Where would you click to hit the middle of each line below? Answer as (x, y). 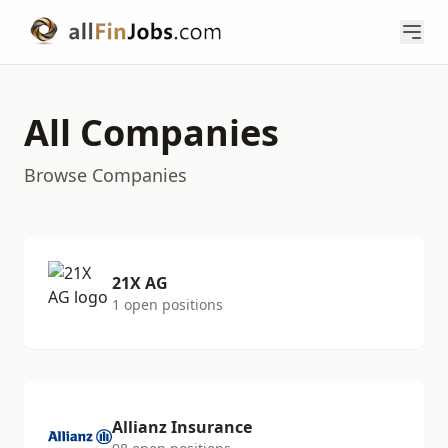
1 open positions (167, 304)
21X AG (140, 283)
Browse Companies (105, 175)
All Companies (151, 132)
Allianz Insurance (182, 427)
